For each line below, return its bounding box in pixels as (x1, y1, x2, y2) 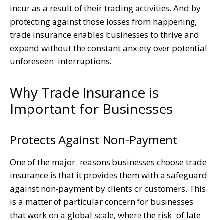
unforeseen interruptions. (10, 55, 111, 67)
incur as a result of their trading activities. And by (10, 2, 201, 14)
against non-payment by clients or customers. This (10, 182, 206, 194)
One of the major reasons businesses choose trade (10, 156, 207, 167)
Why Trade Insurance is (10, 82, 159, 102)
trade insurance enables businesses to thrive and (10, 28, 199, 40)
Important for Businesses (10, 99, 173, 118)
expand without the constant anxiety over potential (10, 42, 207, 54)
